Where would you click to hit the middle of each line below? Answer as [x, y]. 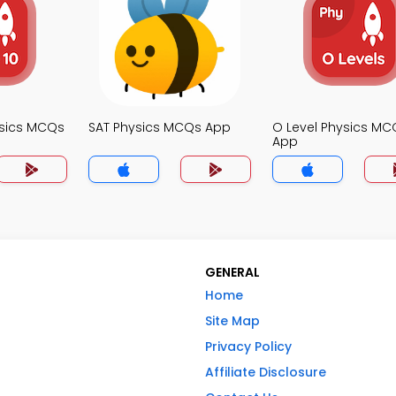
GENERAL [232, 272]
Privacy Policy [248, 346]
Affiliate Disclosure [266, 372]
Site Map [232, 321]
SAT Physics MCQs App [160, 127]
